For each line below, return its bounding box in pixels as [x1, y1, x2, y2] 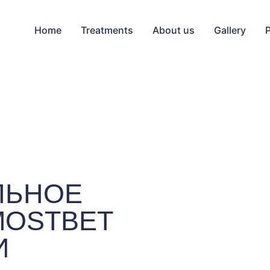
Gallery [214, 24, 246, 36]
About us [152, 24, 195, 36]
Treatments [81, 24, 133, 36]
